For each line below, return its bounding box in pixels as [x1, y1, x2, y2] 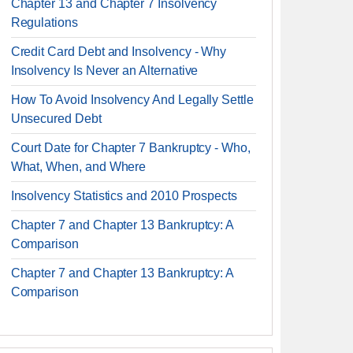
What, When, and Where [10, 160, 147, 173]
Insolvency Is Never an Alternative [10, 64, 199, 77]
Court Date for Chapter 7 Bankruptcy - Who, [10, 141, 251, 154]
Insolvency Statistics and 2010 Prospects [10, 189, 238, 203]
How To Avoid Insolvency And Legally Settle [10, 93, 254, 106]
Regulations [10, 16, 78, 29]
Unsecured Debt [10, 112, 102, 125]
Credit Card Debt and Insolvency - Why [10, 45, 227, 58]
